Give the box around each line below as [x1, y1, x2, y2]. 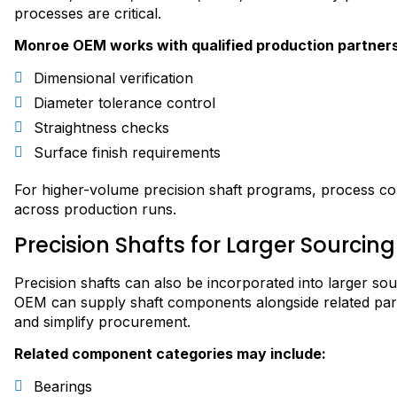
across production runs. [14, 199, 176, 218]
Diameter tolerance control [34, 93, 215, 112]
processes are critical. [14, 4, 161, 22]
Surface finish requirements [34, 143, 221, 161]
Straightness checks [34, 118, 169, 136]
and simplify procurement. [14, 313, 191, 331]
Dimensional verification [34, 68, 193, 87]
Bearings [34, 377, 92, 395]
